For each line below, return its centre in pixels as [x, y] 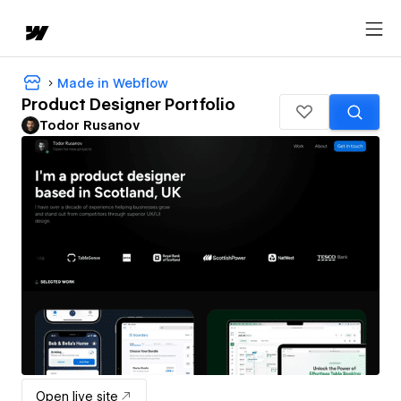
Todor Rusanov [90, 126]
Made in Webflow [113, 83]
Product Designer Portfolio [128, 105]
